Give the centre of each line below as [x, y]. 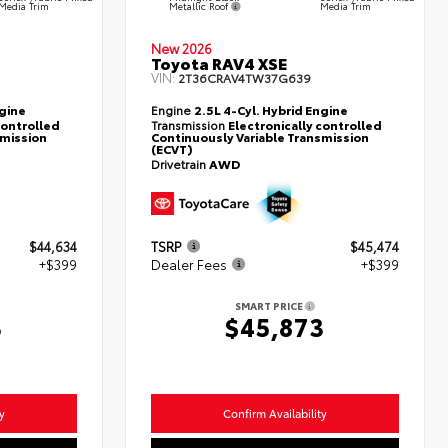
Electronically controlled [305, 125]
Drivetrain [180, 164]
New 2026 [182, 48]
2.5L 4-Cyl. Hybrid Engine [271, 110]
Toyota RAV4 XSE [219, 63]
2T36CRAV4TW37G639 [245, 78]
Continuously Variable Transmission [260, 137]
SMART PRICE [270, 306]
